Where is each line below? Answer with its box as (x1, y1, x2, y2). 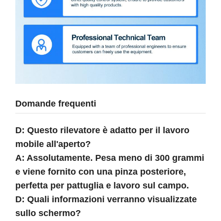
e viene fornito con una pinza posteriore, (15, 166, 186, 177)
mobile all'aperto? (15, 139, 91, 149)
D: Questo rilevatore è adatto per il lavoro (15, 125, 189, 135)
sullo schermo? (15, 208, 81, 218)
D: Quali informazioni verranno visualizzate (15, 194, 197, 204)
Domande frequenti (15, 98, 96, 109)
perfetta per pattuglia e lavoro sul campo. (15, 180, 189, 190)
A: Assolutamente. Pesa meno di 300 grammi (15, 152, 204, 163)
